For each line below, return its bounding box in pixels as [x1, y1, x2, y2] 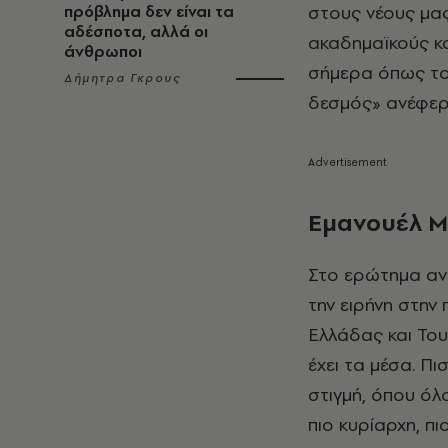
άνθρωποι [64, 41, 142, 62]
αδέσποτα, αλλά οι [64, 21, 208, 42]
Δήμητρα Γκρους [64, 70, 181, 86]
